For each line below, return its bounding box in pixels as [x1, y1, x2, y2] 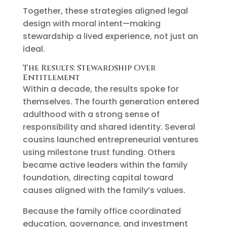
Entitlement [22, 71, 80, 83]
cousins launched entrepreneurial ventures [22, 133, 199, 145]
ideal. [22, 43, 45, 55]
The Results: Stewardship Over [22, 62, 156, 73]
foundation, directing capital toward [22, 171, 173, 183]
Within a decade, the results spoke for [22, 83, 179, 95]
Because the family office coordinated [22, 205, 181, 217]
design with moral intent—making [22, 17, 161, 29]
